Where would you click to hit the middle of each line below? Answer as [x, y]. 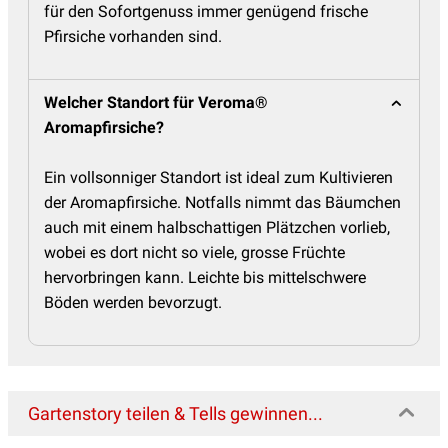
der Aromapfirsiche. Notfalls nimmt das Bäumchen [222, 202]
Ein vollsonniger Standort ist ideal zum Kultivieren [218, 177]
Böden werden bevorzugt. [133, 302]
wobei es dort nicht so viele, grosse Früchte [194, 252]
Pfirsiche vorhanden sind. [133, 36]
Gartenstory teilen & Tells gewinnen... [175, 413]
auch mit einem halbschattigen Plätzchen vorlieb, [217, 227]
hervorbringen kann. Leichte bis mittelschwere [205, 277]
